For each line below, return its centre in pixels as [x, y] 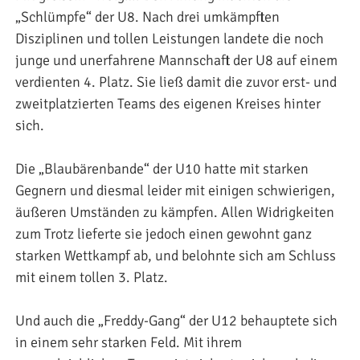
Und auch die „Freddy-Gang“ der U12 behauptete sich [176, 320]
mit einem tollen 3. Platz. [92, 277]
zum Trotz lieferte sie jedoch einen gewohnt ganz [164, 233]
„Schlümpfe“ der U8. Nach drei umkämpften [147, 16]
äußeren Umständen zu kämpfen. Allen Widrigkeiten [175, 212]
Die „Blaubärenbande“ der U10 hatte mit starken [162, 168]
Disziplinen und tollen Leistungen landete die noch [170, 38]
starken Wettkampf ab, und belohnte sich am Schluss [176, 255]
